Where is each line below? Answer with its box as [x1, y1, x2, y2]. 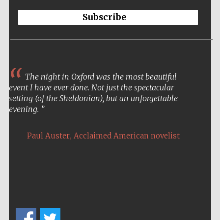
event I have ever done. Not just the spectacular [8, 82, 174, 93]
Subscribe [82, 12, 127, 23]
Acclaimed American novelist [73, 131, 180, 141]
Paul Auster [27, 131, 70, 141]
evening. [8, 104, 41, 114]
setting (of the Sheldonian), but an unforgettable [8, 93, 178, 104]
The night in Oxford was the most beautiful [23, 72, 177, 82]
